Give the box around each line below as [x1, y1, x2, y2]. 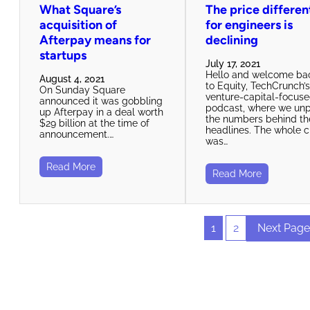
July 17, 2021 [206, 57, 261, 69]
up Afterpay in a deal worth [39, 106, 163, 118]
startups [39, 47, 86, 63]
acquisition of [39, 17, 117, 33]
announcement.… [39, 128, 113, 140]
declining [206, 32, 259, 48]
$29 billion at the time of [39, 117, 149, 129]
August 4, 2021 [39, 73, 104, 84]
